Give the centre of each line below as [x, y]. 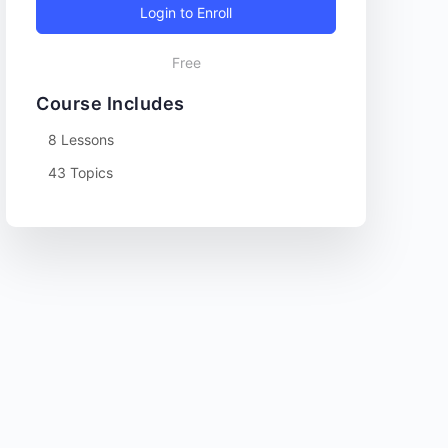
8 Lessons [81, 139]
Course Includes [110, 103]
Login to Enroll [186, 12]
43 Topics [80, 172]
